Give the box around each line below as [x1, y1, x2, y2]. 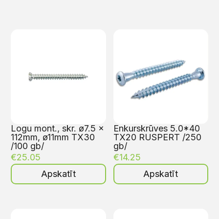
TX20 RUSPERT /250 [113, 132, 201, 143]
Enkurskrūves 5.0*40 [113, 123, 200, 134]
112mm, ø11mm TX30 [11, 132, 95, 143]
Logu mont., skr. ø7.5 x [11, 123, 105, 134]
